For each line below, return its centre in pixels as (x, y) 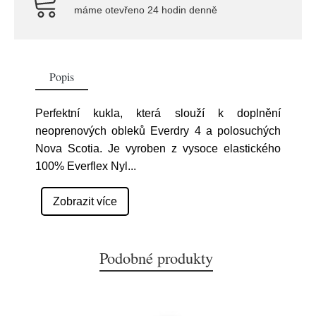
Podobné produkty (156, 257)
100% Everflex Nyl (81, 166)
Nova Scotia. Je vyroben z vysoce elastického (158, 148)
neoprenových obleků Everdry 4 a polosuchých (158, 131)
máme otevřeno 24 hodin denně (146, 10)
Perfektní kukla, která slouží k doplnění (158, 113)
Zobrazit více (85, 201)
